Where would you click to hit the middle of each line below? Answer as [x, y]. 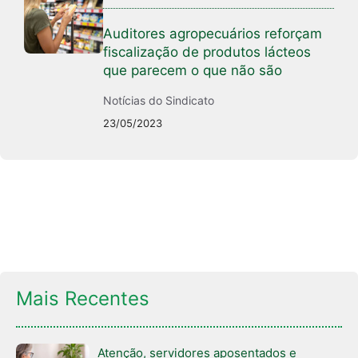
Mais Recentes [83, 299]
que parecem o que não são [193, 71]
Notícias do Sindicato [159, 101]
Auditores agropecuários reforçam [213, 34]
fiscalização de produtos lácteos [207, 52]
